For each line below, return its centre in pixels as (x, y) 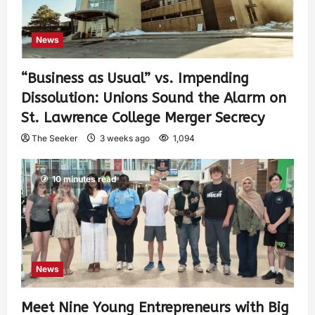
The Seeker (55, 139)
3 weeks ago (125, 139)
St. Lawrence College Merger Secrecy (143, 118)
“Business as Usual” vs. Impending (135, 79)
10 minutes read (84, 179)
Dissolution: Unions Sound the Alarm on (154, 98)
